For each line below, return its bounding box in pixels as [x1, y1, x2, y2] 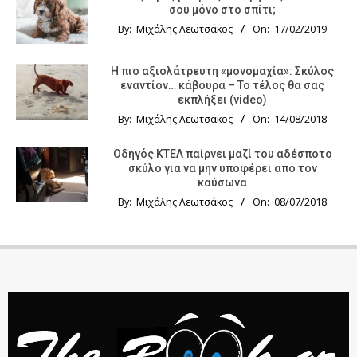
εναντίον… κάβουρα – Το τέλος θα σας [120, 78, 324, 92]
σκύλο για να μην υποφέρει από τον [127, 161, 317, 175]
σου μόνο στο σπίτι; [169, 2, 276, 16]
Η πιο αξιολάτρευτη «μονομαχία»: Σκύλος [111, 64, 334, 77]
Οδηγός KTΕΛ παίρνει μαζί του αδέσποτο [112, 147, 332, 160]
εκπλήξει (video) [178, 92, 267, 106]
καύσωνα [198, 175, 247, 189]
